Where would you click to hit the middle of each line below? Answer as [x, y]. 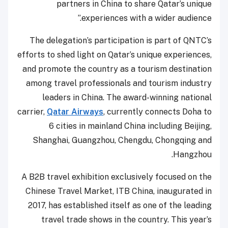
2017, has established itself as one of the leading [120, 206]
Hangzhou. [192, 155]
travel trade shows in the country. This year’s [126, 220]
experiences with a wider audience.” [147, 18]
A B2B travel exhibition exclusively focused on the [117, 177]
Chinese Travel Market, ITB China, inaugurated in [119, 191]
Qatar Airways [75, 112]
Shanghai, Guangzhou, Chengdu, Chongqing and [122, 140]
